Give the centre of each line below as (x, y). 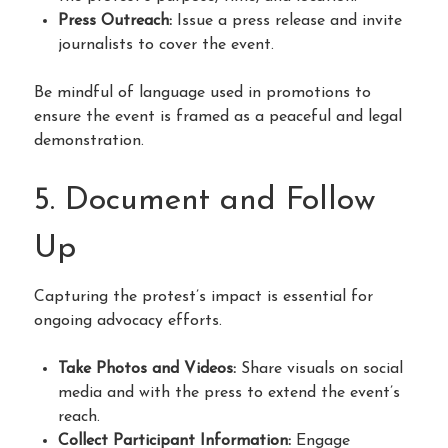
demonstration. (89, 140)
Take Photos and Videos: (147, 368)
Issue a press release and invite (287, 20)
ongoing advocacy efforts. (128, 320)
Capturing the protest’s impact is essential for (203, 296)
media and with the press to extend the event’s (229, 392)
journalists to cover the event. (166, 44)
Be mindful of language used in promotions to (202, 92)
